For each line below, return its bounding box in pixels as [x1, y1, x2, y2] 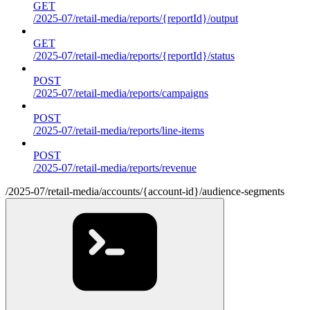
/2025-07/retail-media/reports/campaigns [33, 86, 208, 99]
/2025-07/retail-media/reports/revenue [33, 161, 197, 174]
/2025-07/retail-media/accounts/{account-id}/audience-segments [6, 185, 284, 197]
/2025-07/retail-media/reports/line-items [33, 124, 204, 136]
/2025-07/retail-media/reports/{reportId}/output [33, 12, 238, 24]
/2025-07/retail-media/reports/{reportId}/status [33, 49, 235, 62]
